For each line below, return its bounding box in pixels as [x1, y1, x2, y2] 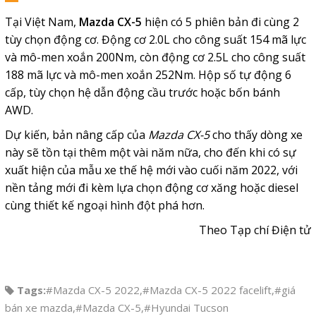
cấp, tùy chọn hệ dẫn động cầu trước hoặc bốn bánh [4, 84, 280, 100]
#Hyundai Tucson [143, 300, 229, 315]
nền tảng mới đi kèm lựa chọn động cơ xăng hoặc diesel [4, 179, 298, 195]
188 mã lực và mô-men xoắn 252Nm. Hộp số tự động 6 [4, 66, 291, 83]
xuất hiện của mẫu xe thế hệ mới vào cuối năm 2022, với [4, 162, 298, 178]
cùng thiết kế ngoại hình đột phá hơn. [4, 197, 205, 213]
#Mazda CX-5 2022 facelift [142, 282, 272, 297]
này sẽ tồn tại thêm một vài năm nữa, [4, 144, 204, 160]
